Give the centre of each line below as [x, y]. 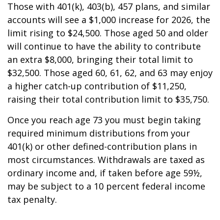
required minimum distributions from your [99, 133]
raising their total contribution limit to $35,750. [108, 99]
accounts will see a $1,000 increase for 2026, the [109, 20]
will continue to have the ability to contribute [104, 46]
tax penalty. [32, 199]
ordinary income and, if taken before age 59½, [105, 173]
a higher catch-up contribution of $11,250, [97, 86]
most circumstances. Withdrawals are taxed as [106, 160]
